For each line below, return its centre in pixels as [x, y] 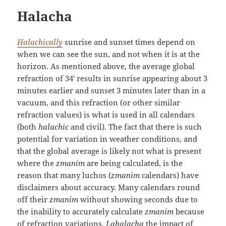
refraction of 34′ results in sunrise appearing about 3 [112, 78]
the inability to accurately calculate [81, 211]
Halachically [40, 42]
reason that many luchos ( [64, 175]
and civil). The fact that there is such [135, 127]
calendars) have [169, 175]
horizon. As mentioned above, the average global [106, 66]
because [189, 211]
